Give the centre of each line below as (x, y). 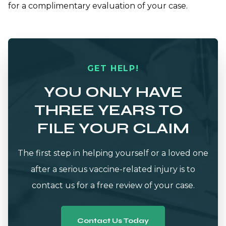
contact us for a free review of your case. (113, 185)
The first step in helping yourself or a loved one (113, 153)
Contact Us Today (113, 220)
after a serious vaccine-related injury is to (113, 169)
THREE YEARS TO (113, 110)
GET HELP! (113, 68)
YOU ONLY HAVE (113, 92)
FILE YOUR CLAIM (113, 128)
